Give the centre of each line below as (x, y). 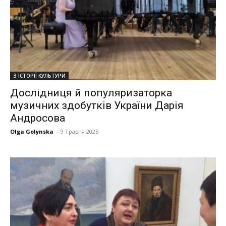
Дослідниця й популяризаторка (91, 93)
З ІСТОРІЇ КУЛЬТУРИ (39, 75)
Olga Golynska (32, 131)
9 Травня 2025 (79, 131)
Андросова (38, 118)
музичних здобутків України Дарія (97, 105)
